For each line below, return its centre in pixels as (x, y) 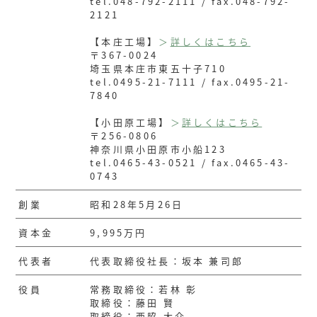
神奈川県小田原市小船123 (158, 149)
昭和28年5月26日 (137, 204)
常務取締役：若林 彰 (144, 289)
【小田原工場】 (130, 122)
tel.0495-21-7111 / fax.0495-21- (190, 82)
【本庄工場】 (125, 42)
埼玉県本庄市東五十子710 (158, 69)
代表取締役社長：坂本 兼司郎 (167, 261)
